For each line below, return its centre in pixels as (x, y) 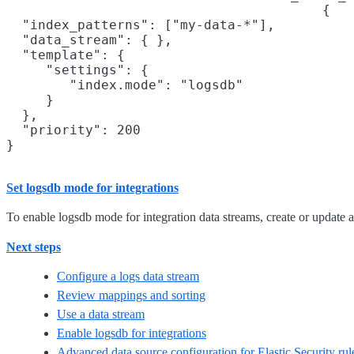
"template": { (66, 55)
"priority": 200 (73, 130)
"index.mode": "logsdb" (125, 85)
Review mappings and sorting (131, 295)
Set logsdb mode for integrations (92, 187)
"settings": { (77, 70)
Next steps (34, 247)
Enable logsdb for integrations (132, 333)
